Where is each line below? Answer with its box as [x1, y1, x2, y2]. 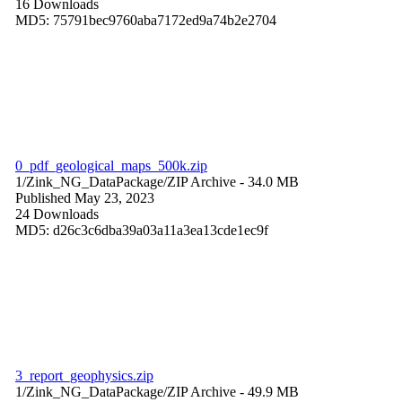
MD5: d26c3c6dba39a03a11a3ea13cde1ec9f [15, 222, 268, 238]
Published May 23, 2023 [15, 189, 154, 205]
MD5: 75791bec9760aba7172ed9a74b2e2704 [15, 12, 276, 28]
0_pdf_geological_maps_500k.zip [15, 157, 207, 173]
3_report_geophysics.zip [15, 367, 153, 383]
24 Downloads [15, 205, 99, 222]
